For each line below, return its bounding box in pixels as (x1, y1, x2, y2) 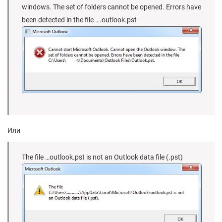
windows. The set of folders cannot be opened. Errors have (22, 3, 201, 11)
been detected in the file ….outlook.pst (22, 16, 137, 24)
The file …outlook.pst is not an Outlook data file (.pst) (22, 153, 183, 161)
